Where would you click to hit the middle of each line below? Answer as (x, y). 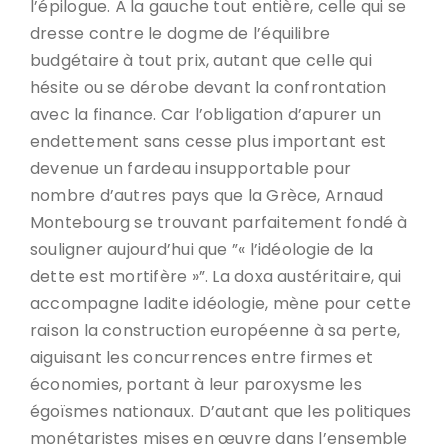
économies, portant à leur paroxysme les (196, 384)
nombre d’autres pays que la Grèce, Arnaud (207, 195)
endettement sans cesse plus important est (208, 141)
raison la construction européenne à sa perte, (215, 330)
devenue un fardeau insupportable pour (191, 168)
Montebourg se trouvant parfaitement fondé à (219, 222)
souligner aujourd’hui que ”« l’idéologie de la (202, 249)
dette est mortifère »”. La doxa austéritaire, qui (216, 276)
